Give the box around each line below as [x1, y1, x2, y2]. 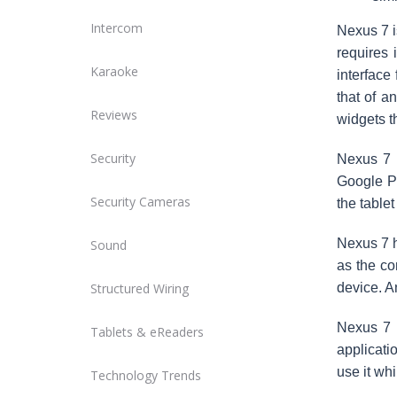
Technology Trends [90, 367, 201, 384]
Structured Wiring [90, 280, 189, 297]
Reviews [90, 106, 137, 123]
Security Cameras [90, 193, 191, 210]
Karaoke [90, 63, 138, 80]
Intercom [90, 19, 143, 36]
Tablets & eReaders [90, 323, 204, 340]
